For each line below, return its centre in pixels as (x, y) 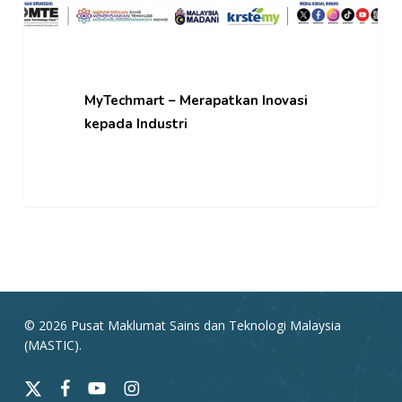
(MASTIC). (52, 345)
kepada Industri (135, 123)
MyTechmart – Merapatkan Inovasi (196, 100)
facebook (86, 386)
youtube (110, 386)
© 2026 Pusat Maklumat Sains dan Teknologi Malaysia (182, 325)
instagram (152, 386)
